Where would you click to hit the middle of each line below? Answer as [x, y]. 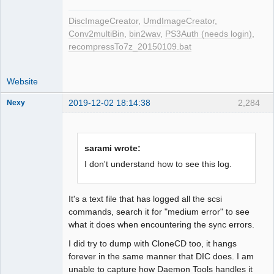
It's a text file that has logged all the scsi [145, 199]
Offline [28, 175]
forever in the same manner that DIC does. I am [161, 257]
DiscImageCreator [103, 21]
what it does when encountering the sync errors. [161, 225]
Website [22, 82]
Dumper [20, 161]
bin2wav [145, 34]
